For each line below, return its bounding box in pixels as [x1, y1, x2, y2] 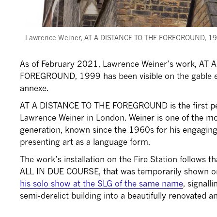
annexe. [20, 82, 49, 93]
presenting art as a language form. [20, 136, 151, 147]
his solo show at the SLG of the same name [20, 178, 184, 188]
